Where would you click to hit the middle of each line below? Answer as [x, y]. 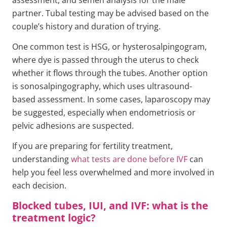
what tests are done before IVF [129, 159]
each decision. [39, 186]
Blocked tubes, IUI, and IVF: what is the [110, 205]
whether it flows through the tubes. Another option [110, 73]
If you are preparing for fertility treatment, [92, 146]
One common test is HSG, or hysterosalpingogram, [109, 46]
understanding [42, 159]
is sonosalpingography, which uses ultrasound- [102, 86]
